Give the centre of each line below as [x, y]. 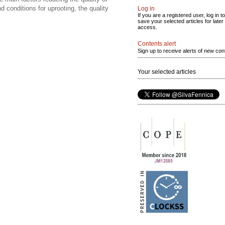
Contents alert [157, 44]
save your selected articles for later [181, 21]
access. [147, 27]
